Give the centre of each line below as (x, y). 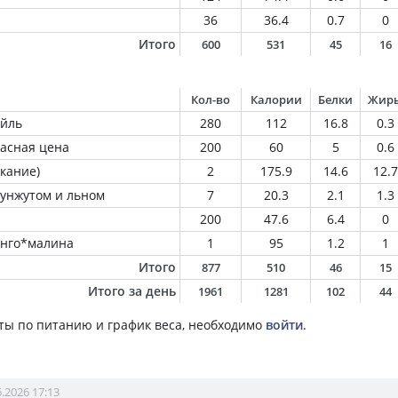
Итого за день (132, 291)
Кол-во (211, 99)
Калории (276, 99)
